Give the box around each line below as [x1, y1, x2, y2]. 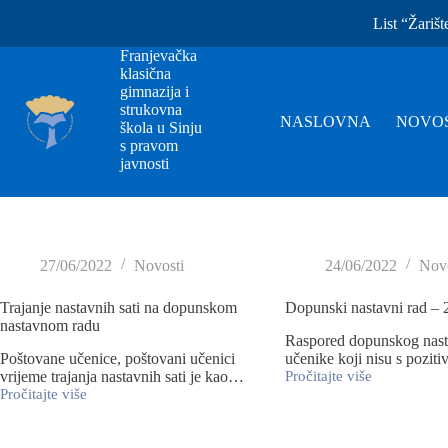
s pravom [120, 137, 178, 154]
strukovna [120, 101, 182, 118]
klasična [120, 65, 171, 82]
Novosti [134, 257, 184, 274]
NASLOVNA [280, 113, 371, 130]
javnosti [120, 155, 169, 172]
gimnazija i [120, 83, 189, 100]
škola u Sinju [120, 119, 202, 136]
